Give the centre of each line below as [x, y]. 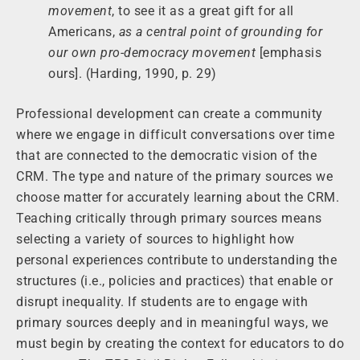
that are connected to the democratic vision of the [166, 156]
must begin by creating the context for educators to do [180, 344]
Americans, [84, 32]
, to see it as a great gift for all [203, 11]
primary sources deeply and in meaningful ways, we [172, 323]
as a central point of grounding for [220, 32]
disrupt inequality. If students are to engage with [162, 302]
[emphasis [288, 53]
